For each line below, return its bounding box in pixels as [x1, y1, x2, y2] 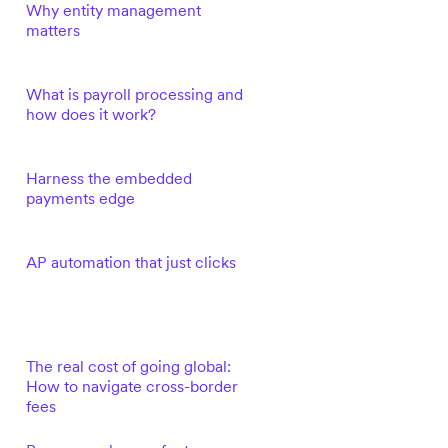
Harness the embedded [25, 168, 192, 188]
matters [25, 20, 80, 40]
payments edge [25, 188, 135, 208]
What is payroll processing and [25, 84, 243, 104]
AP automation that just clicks [25, 252, 236, 272]
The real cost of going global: [25, 356, 231, 376]
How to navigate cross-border [25, 376, 238, 396]
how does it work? [25, 104, 156, 124]
